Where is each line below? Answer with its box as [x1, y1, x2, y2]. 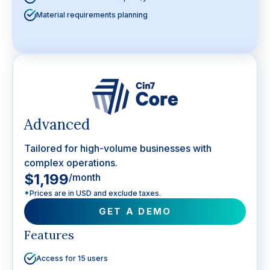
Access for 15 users [36, 253, 108, 263]
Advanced [24, 115, 90, 134]
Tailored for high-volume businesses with [24, 142, 212, 154]
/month [69, 171, 101, 183]
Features [24, 227, 74, 242]
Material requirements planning [36, 10, 148, 19]
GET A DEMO [98, 206, 172, 217]
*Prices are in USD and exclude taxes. [24, 189, 161, 198]
